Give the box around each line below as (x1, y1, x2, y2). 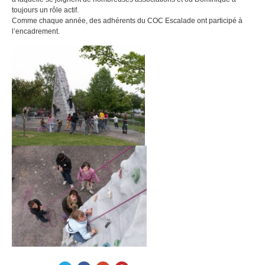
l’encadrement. (12, 27, 60, 35)
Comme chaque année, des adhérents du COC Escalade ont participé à (12, 17, 243, 25)
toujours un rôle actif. (12, 6, 79, 14)
